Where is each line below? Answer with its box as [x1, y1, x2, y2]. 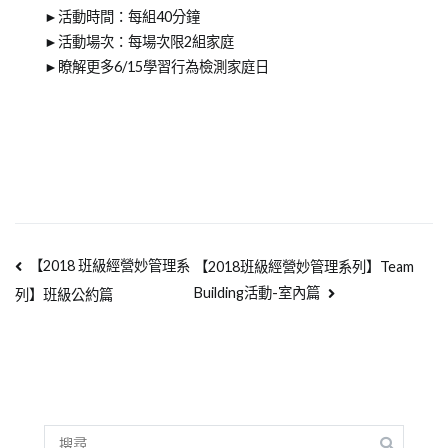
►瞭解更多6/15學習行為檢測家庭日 [43, 57, 269, 75]
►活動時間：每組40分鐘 [43, 7, 200, 25]
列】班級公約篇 [15, 286, 113, 304]
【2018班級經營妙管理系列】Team [194, 258, 415, 276]
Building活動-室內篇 [194, 284, 321, 302]
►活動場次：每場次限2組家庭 [43, 32, 243, 50]
